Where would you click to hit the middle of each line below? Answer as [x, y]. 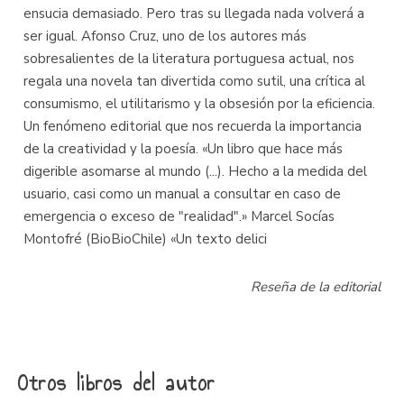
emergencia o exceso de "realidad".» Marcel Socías [179, 216]
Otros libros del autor [117, 383]
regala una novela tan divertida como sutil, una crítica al [194, 81]
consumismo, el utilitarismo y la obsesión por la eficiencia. [199, 104]
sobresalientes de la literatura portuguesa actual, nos [189, 59]
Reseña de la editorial [316, 287]
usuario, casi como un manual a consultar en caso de [182, 194]
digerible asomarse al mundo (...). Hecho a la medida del [195, 171]
